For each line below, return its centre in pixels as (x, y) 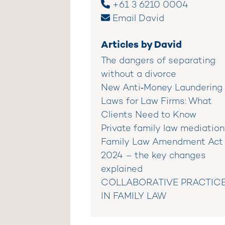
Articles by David (141, 44)
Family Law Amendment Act (162, 142)
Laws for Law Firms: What (156, 101)
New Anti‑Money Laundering (162, 88)
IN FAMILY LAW (134, 196)
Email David (138, 19)
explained (122, 169)
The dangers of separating (158, 61)
